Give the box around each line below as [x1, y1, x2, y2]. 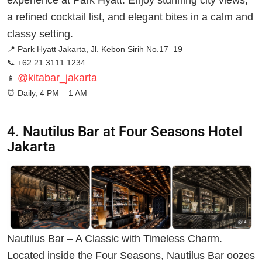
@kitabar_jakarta [18, 72, 97, 84]
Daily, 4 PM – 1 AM [15, 88, 87, 98]
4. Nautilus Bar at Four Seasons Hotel [7, 123, 242, 140]
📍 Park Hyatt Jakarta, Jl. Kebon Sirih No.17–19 [7, 44, 182, 54]
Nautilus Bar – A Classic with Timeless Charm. [7, 232, 222, 244]
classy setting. [7, 28, 73, 40]
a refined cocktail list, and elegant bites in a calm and [7, 11, 253, 23]
